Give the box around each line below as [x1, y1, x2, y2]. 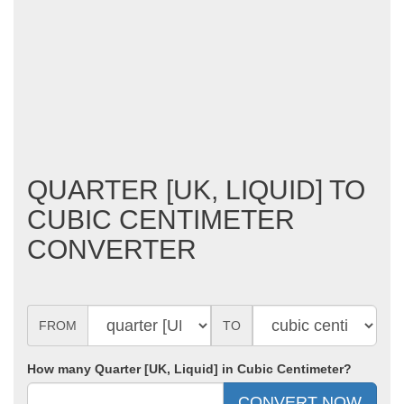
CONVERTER [27, 234, 197, 264]
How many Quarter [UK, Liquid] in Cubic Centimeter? [27, 362, 352, 376]
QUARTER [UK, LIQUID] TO [27, 175, 365, 205]
